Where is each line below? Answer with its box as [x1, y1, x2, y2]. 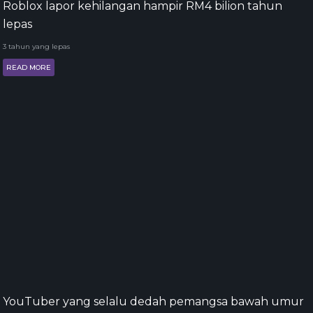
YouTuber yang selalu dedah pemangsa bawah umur [3, 295, 304, 308]
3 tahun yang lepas [3, 42, 70, 51]
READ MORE [6, 63, 51, 72]
